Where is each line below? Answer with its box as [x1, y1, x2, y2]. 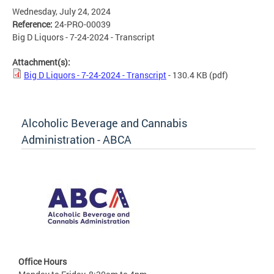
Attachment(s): [12, 56, 72, 68]
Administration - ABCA [21, 132, 131, 147]
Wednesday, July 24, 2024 [12, 6, 111, 18]
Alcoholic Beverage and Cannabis [21, 116, 187, 131]
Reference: [12, 18, 54, 31]
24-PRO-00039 [54, 18, 111, 31]
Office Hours [18, 256, 67, 268]
